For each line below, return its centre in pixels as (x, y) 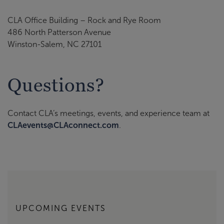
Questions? (56, 85)
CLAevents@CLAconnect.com (63, 125)
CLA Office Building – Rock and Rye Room (84, 20)
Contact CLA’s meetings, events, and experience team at (108, 113)
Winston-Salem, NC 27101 (54, 44)
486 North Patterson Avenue (59, 32)
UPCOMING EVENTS (61, 208)
